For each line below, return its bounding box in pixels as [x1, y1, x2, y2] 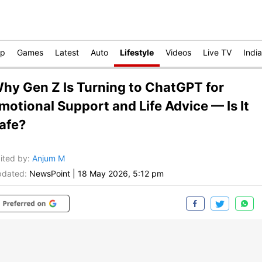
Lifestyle [120, 47, 154, 57]
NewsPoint [29, 168, 70, 179]
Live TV [203, 47, 232, 57]
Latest [55, 47, 79, 57]
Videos [166, 47, 191, 57]
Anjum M [32, 153, 65, 164]
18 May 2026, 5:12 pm [78, 168, 164, 179]
